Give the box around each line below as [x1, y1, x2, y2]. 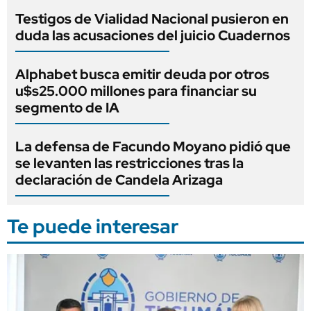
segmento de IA [15, 99, 119, 117]
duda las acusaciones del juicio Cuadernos [15, 26, 290, 45]
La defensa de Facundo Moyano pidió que [15, 137, 291, 156]
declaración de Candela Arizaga [15, 171, 223, 190]
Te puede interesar [7, 213, 178, 240]
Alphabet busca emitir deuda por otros [15, 65, 269, 84]
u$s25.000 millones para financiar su [15, 82, 257, 101]
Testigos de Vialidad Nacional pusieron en [15, 10, 289, 28]
